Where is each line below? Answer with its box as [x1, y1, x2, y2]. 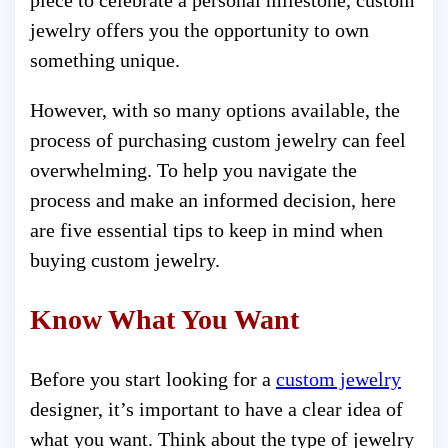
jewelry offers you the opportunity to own [30, 19, 369, 42]
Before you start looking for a [30, 367, 276, 390]
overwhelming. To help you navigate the [30, 159, 357, 182]
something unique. [30, 49, 180, 72]
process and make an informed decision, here [30, 189, 396, 212]
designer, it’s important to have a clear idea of [30, 397, 403, 420]
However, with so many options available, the [30, 99, 400, 122]
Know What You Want [30, 303, 299, 335]
